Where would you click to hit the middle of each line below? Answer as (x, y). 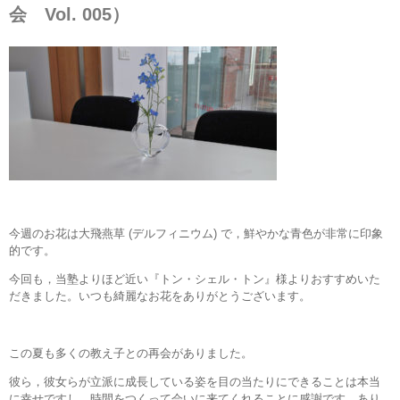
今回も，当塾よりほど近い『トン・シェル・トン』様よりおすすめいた (195, 279)
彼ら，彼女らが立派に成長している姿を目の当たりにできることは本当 (195, 381)
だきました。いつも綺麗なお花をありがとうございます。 (160, 296)
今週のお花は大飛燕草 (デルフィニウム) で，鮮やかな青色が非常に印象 (196, 233)
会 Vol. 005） (69, 14)
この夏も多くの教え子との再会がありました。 (131, 353)
